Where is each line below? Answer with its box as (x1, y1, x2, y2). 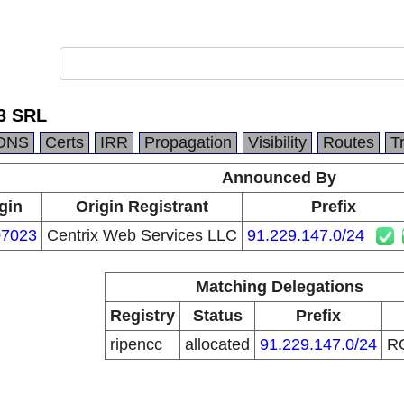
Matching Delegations (195, 278, 363, 296)
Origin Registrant (75, 197, 208, 216)
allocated (185, 335, 250, 353)
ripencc (110, 335, 162, 353)
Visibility (248, 133, 307, 151)
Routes (323, 133, 374, 151)
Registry (110, 307, 175, 325)
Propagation (144, 133, 232, 151)
